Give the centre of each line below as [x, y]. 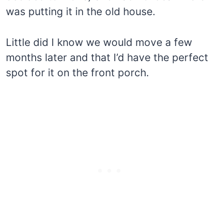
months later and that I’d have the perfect [107, 57]
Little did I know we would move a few [99, 42]
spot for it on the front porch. [77, 72]
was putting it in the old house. [81, 11]
